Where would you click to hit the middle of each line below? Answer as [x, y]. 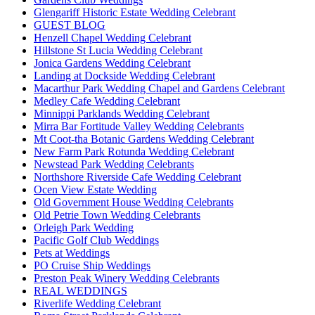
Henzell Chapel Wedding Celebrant [112, 37]
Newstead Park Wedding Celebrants [114, 164]
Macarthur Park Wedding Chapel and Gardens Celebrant [159, 88]
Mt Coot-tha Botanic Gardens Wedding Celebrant [144, 139]
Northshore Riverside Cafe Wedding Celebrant [137, 176]
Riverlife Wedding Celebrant [97, 303]
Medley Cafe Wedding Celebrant [107, 101]
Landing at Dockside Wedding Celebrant [124, 75]
